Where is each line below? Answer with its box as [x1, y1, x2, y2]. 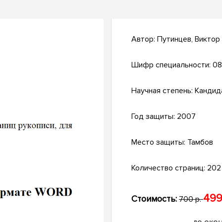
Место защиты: [131, 137, 187, 148]
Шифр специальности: [131, 60, 213, 70]
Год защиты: [131, 111, 177, 122]
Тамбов [187, 137, 213, 148]
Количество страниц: [131, 163, 207, 173]
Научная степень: [131, 86, 195, 96]
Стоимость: [131, 193, 177, 205]
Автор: [131, 34, 157, 45]
